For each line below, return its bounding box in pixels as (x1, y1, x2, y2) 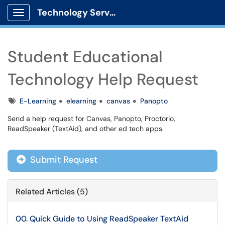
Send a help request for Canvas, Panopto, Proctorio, (8, 114, 175, 123)
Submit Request (28, 154, 97, 166)
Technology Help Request (8, 69, 198, 90)
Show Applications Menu (18, 16, 98, 25)
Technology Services (109, 7, 116, 19)
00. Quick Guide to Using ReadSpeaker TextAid (16, 213, 188, 224)
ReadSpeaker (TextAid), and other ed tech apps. (8, 124, 164, 133)
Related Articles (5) (16, 186, 88, 197)
